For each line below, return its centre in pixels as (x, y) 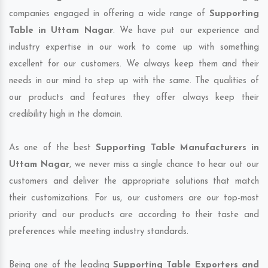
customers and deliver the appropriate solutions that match (134, 181)
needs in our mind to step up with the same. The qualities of (134, 81)
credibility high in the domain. (66, 114)
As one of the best (53, 148)
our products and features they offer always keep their (134, 98)
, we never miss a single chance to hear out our (164, 165)
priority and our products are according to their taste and (134, 215)
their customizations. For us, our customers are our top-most (134, 198)
